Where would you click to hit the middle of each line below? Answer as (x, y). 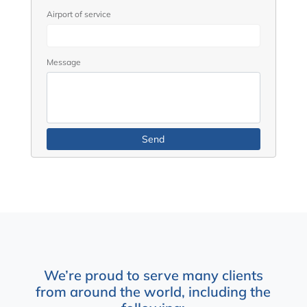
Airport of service (78, 14)
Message (63, 62)
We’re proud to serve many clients (153, 275)
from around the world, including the (153, 292)
